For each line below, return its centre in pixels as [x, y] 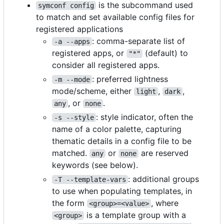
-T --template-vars [90, 179]
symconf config [66, 5]
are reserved [165, 153]
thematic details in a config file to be [122, 141]
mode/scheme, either [93, 91]
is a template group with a [136, 215]
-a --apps [72, 41]
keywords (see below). [95, 165]
